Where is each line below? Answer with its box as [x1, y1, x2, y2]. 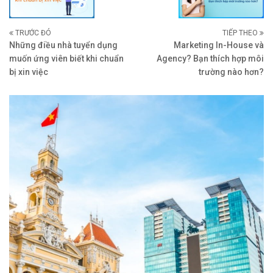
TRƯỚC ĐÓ [13, 29, 51, 38]
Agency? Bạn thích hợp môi [157, 54, 264, 64]
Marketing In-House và [174, 40, 264, 51]
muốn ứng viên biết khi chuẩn [9, 54, 124, 64]
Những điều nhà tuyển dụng [9, 40, 118, 51]
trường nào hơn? [199, 67, 264, 77]
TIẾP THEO [222, 29, 260, 38]
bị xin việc [9, 67, 48, 77]
